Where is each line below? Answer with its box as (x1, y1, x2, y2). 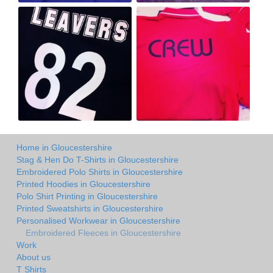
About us (16, 252, 51, 263)
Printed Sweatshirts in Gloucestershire (16, 204, 163, 214)
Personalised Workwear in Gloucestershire (16, 216, 180, 226)
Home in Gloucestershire (16, 143, 112, 153)
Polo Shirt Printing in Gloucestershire (16, 191, 158, 202)
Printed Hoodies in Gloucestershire (16, 179, 151, 190)
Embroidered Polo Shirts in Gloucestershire (16, 167, 183, 177)
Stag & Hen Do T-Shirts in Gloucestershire (16, 155, 179, 165)
